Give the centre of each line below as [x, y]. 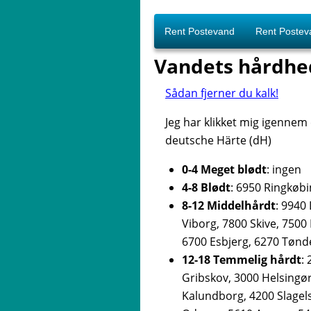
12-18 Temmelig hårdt [242, 259]
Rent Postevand [200, 31]
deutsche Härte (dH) [218, 140]
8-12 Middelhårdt [229, 205]
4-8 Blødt [206, 187]
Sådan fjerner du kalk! [222, 93]
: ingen [284, 169]
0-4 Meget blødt [224, 169]
